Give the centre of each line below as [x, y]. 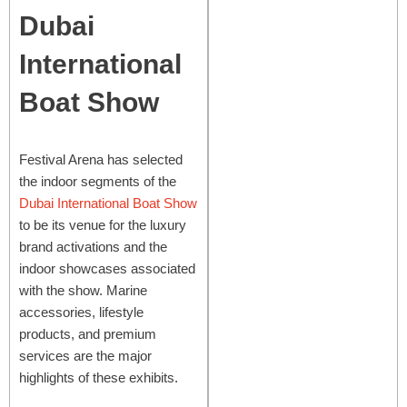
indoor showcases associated [107, 268]
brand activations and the [93, 246]
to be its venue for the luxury [103, 224]
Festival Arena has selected [101, 159]
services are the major [85, 355]
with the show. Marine [83, 290]
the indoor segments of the [98, 181]
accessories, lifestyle [81, 312]
